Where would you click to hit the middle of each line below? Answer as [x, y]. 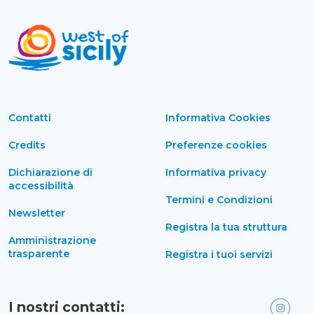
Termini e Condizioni [219, 199]
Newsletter [37, 213]
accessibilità [41, 185]
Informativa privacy [216, 172]
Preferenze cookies [216, 145]
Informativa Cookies [218, 117]
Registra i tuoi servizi [219, 254]
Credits [27, 145]
